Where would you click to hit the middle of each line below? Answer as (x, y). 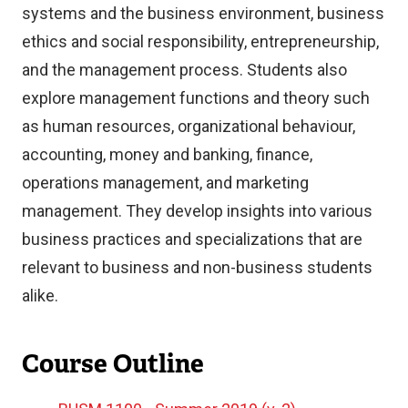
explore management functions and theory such (196, 97)
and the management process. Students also (184, 69)
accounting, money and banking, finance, (167, 154)
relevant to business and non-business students (197, 267)
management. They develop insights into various (197, 210)
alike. (40, 295)
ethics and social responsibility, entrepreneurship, (200, 41)
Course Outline (113, 363)
